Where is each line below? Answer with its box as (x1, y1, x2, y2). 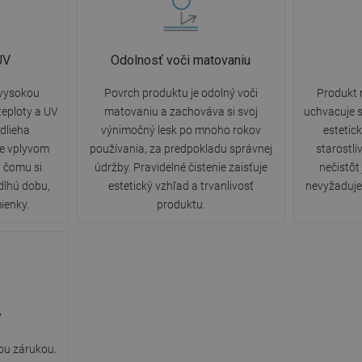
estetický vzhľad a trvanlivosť (107, 179, 254, 193)
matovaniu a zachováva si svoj (103, 105, 258, 119)
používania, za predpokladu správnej (89, 142, 272, 156)
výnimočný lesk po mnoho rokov (100, 124, 261, 137)
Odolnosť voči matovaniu (111, 53, 251, 69)
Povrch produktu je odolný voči (103, 86, 258, 100)
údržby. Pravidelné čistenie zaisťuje (94, 161, 267, 175)
